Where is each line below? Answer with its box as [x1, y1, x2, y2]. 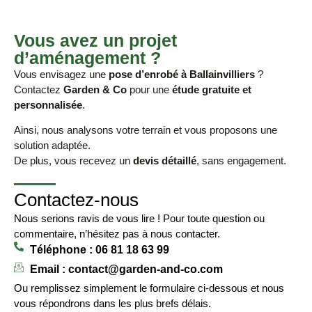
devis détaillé [133, 155, 196, 167]
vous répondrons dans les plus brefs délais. [14, 297, 211, 309]
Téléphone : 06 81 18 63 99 [29, 243, 169, 256]
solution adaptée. [14, 139, 91, 152]
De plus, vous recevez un [14, 155, 133, 167]
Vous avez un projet [14, 30, 177, 50]
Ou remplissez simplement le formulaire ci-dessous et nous [14, 281, 284, 294]
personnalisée [14, 98, 82, 111]
